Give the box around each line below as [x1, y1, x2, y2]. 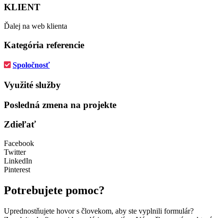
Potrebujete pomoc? [4, 184, 105, 197]
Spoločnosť [13, 60, 50, 69]
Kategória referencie [4, 39, 84, 50]
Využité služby [4, 80, 61, 91]
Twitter [4, 148, 26, 157]
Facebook [4, 139, 34, 148]
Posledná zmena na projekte [4, 99, 116, 110]
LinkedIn [4, 157, 32, 165]
